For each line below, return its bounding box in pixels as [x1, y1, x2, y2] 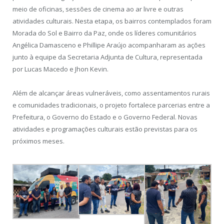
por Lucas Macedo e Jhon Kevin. [12, 64, 108, 73]
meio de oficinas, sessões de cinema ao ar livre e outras [12, 4, 183, 13]
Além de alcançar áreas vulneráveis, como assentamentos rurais [12, 88, 210, 97]
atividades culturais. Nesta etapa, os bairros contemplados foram [12, 16, 211, 25]
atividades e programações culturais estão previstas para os [12, 124, 197, 133]
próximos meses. [12, 136, 64, 145]
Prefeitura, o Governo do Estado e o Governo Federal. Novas [12, 112, 197, 121]
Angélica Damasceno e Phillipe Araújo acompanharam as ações [12, 40, 205, 49]
